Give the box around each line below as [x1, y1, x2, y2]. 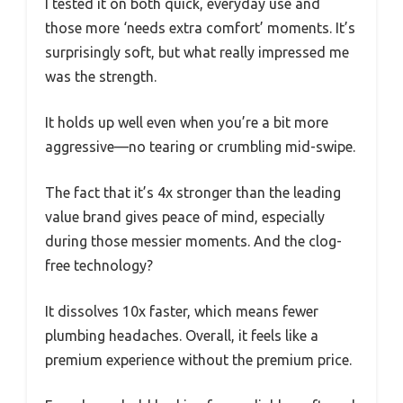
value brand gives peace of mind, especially [45, 208, 325, 225]
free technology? [45, 256, 153, 273]
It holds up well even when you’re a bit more [45, 113, 328, 130]
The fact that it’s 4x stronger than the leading [45, 184, 341, 201]
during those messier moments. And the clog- [45, 232, 342, 249]
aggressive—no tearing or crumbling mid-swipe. [45, 138, 355, 155]
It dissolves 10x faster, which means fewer [45, 302, 318, 319]
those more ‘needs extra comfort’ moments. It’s [45, 19, 355, 36]
